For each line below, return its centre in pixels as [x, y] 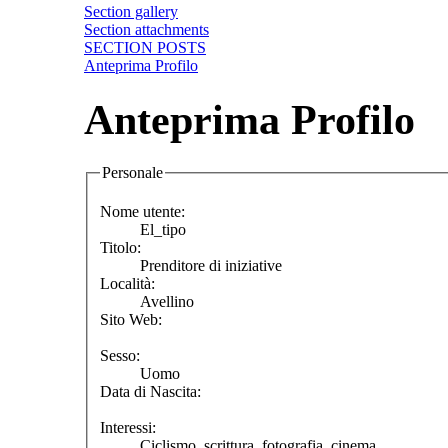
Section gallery [131, 11]
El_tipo [163, 230]
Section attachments [146, 29]
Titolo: [120, 248]
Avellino [167, 302]
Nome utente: [142, 212]
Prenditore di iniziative [211, 266]
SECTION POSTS [145, 47]
